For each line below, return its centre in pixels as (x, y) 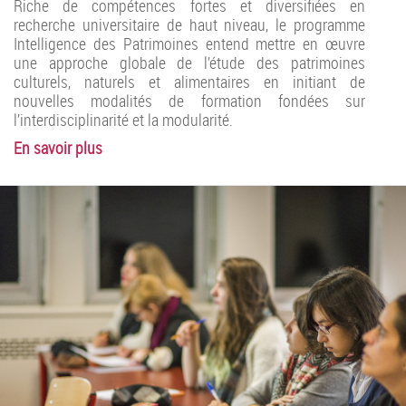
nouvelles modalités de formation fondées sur (189, 100)
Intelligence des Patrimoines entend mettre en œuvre (189, 43)
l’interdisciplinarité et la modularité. (123, 119)
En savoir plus (58, 147)
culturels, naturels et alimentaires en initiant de (189, 81)
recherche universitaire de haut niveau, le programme (189, 24)
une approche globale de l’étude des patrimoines (189, 62)
